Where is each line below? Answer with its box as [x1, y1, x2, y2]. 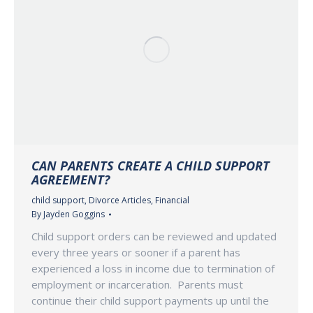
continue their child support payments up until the [31, 293, 269, 308]
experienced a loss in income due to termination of [31, 261, 275, 276]
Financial [155, 194, 189, 207]
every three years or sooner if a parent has [31, 245, 240, 260]
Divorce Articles [89, 194, 151, 207]
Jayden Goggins [43, 208, 105, 221]
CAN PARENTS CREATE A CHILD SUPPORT [31, 157, 270, 175]
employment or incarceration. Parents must [31, 277, 243, 292]
